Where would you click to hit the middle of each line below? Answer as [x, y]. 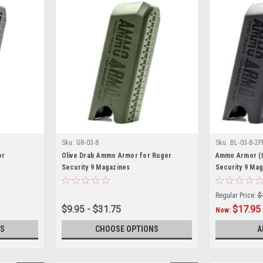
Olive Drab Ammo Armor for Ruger [117, 155]
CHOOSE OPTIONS [127, 229]
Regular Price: [235, 195]
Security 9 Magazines [96, 167]
